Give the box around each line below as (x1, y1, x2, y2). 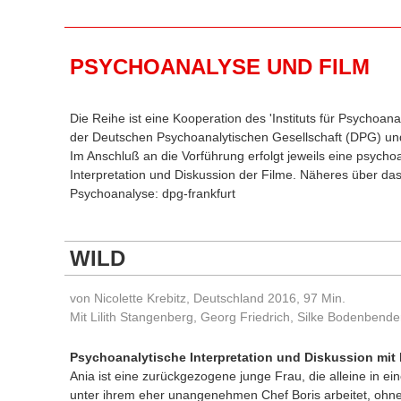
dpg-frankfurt (162, 186, 235, 200)
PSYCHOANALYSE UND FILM (70, 55, 370, 79)
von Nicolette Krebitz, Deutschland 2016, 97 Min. (70, 291, 346, 305)
